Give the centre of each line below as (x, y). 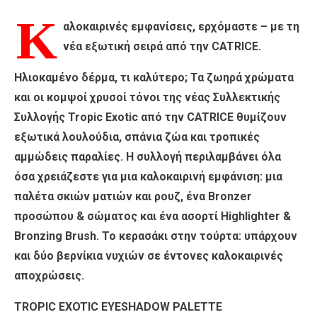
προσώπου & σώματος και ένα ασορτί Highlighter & (152, 216)
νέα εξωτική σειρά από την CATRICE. (162, 46)
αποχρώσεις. (49, 275)
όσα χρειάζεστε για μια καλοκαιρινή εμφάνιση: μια (148, 176)
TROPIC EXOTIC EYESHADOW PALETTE (118, 306)
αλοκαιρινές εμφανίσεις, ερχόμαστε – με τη (181, 26)
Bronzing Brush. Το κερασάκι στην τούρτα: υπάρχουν (156, 236)
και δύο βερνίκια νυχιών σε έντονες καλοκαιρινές (149, 255)
